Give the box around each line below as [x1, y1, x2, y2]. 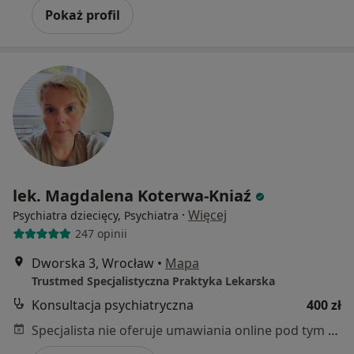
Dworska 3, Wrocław [32, 254, 154, 272]
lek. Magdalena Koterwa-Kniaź [13, 184, 251, 206]
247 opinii [74, 226, 127, 241]
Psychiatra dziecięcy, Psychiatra [13, 207, 179, 223]
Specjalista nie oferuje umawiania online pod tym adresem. [328, 321, 338, 339]
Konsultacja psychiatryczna [32, 296, 194, 314]
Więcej [188, 205, 227, 224]
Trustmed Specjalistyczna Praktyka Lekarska [32, 273, 275, 288]
